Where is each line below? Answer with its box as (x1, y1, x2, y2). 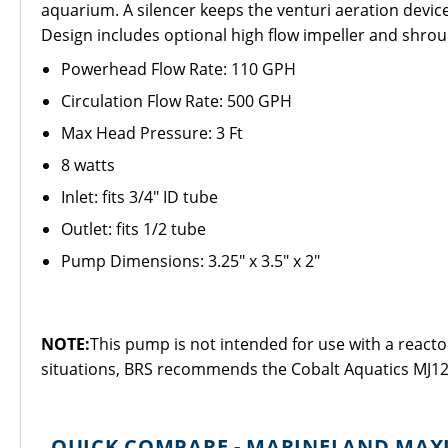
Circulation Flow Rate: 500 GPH (61, 90, 292, 112)
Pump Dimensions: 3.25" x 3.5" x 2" (61, 250, 320, 272)
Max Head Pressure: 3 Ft (61, 122, 243, 144)
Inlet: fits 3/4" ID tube (61, 186, 218, 208)
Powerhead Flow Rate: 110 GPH (61, 58, 296, 80)
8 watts (61, 154, 115, 176)
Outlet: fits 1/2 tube (61, 218, 206, 240)
